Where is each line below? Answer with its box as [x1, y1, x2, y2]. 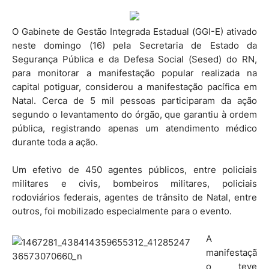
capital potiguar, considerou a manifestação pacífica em [12, 80, 257, 92]
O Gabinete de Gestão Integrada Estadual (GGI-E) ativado [12, 25, 257, 37]
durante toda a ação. [12, 136, 98, 148]
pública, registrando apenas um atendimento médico [12, 122, 257, 134]
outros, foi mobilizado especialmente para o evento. [12, 205, 232, 217]
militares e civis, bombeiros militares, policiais [12, 177, 257, 189]
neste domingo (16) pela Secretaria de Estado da [12, 39, 257, 51]
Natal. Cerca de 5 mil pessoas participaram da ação [12, 94, 257, 106]
